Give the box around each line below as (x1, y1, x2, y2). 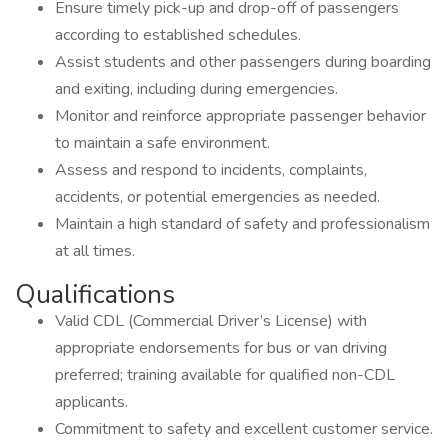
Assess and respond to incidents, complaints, (55, 159, 367, 181)
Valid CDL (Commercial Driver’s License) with (55, 310, 367, 332)
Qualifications (15, 277, 175, 312)
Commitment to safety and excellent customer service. (55, 418, 433, 440)
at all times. (55, 240, 135, 262)
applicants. (55, 391, 128, 413)
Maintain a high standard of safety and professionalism (55, 213, 430, 235)
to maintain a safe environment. (55, 132, 270, 154)
